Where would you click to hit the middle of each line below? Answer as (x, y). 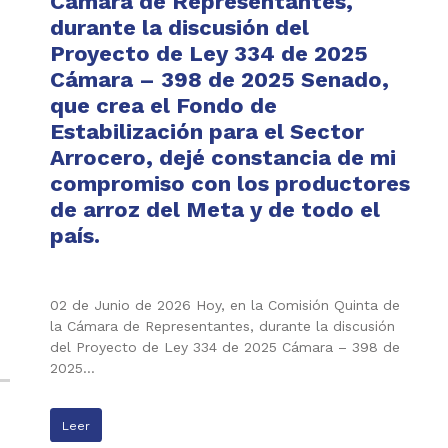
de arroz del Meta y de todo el (215, 209)
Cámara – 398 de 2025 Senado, (219, 79)
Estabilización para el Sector (207, 131)
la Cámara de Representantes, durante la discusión (222, 325)
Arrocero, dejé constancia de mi (223, 157)
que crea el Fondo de (163, 105)
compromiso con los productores (230, 183)
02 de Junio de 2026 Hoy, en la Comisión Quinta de (225, 304)
